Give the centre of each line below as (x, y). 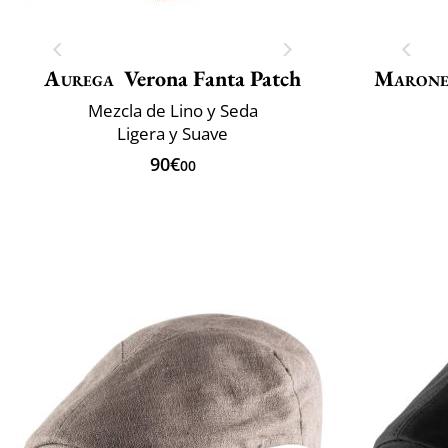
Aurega (79, 78)
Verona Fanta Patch (212, 78)
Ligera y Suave (172, 133)
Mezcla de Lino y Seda (172, 110)
